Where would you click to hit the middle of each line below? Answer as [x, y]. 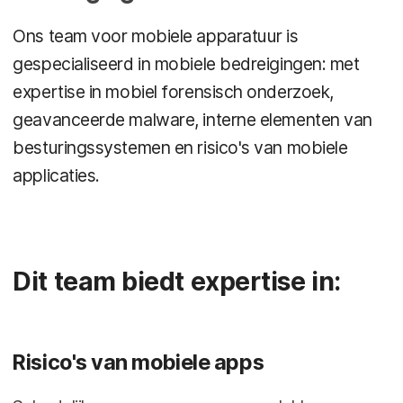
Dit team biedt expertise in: [177, 282]
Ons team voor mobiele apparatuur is [156, 36]
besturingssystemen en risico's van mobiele [180, 147]
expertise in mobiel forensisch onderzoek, [173, 91]
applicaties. [56, 175]
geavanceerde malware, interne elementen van [193, 119]
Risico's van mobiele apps [139, 363]
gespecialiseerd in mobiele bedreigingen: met [186, 63]
